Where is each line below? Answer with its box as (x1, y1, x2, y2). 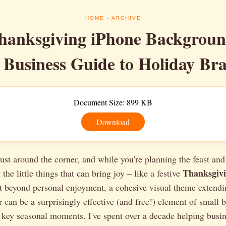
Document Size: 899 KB (74, 97, 152, 107)
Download (96, 117, 130, 127)
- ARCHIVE (104, 15, 141, 21)
